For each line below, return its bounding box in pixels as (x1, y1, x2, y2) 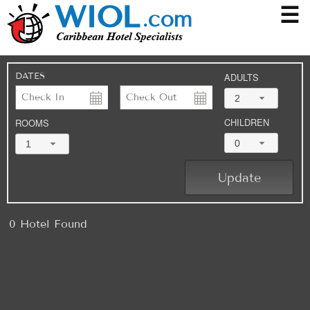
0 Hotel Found (9, 217, 87, 231)
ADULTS (224, 71, 259, 84)
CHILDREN (224, 115, 269, 129)
